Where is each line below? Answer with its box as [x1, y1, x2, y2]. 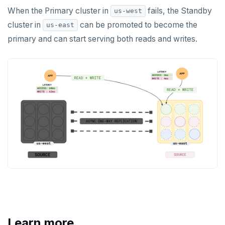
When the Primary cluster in [8, 6, 110, 16]
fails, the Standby [146, 6, 212, 16]
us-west [114, 7, 142, 15]
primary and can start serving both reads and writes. [8, 34, 197, 44]
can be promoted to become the [78, 20, 197, 30]
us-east [46, 21, 74, 29]
